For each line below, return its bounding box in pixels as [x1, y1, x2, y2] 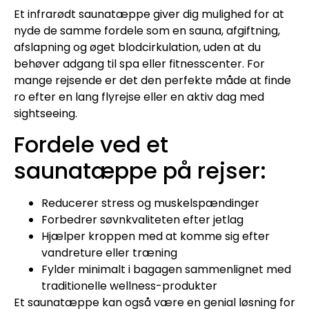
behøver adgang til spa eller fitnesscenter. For [14, 55, 265, 72]
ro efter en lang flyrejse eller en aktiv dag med [14, 88, 264, 105]
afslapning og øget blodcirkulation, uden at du [14, 39, 261, 55]
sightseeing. [14, 105, 77, 121]
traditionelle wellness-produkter [41, 278, 217, 295]
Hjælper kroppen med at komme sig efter [41, 228, 270, 245]
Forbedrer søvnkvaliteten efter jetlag [41, 212, 243, 228]
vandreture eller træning [41, 245, 177, 261]
